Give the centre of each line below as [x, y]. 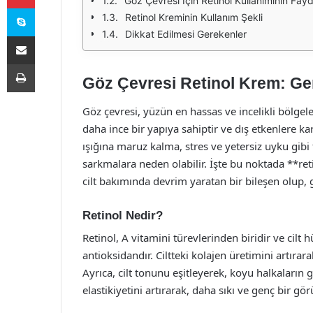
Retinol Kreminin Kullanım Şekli [194, 17]
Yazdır [48, 64]
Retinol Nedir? [123, 215]
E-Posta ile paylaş [48, 36]
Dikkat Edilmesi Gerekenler [186, 34]
